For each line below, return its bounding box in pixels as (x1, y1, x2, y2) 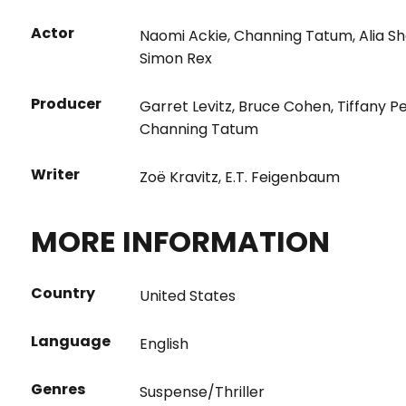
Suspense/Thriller (139, 382, 265, 402)
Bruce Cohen (237, 96, 331, 117)
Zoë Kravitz (139, 167, 218, 188)
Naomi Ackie (139, 25, 227, 46)
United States (139, 285, 236, 306)
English (139, 333, 188, 354)
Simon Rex (139, 48, 212, 69)
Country (30, 283, 95, 304)
